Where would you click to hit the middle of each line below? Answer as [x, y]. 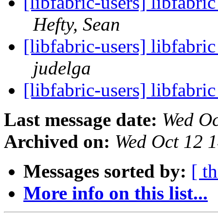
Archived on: [57, 142]
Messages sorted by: [105, 171]
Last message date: [81, 120]
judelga [62, 68]
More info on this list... [116, 193]
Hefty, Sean [77, 24]
